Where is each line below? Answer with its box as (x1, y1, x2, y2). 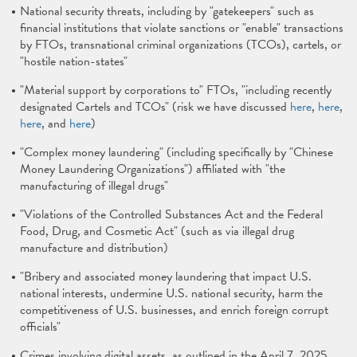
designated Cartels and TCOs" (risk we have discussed (20, 97, 290, 116)
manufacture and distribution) (20, 238, 168, 257)
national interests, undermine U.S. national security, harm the (20, 284, 323, 303)
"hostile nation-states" (20, 52, 127, 71)
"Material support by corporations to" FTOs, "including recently (20, 80, 331, 100)
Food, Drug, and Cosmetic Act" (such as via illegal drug (20, 222, 294, 241)
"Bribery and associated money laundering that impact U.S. (20, 267, 312, 286)
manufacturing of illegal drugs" (20, 176, 168, 195)
